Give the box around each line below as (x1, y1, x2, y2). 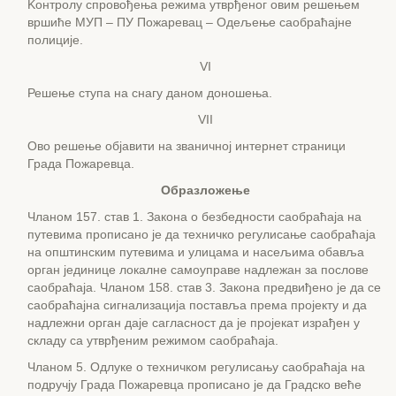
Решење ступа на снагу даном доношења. (27, 86, 272, 100)
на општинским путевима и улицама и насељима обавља (27, 245, 364, 259)
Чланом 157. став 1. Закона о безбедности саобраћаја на (27, 209, 362, 224)
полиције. (27, 33, 83, 47)
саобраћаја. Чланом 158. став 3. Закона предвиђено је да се (27, 280, 381, 294)
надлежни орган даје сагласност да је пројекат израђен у (27, 316, 360, 330)
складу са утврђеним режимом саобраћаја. (27, 333, 278, 347)
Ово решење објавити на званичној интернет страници (27, 139, 346, 153)
